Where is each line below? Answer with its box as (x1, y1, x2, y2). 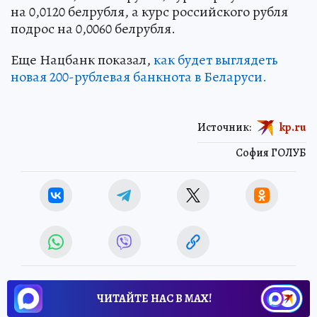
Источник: (197, 119, 251, 135)
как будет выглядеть (154, 50, 278, 69)
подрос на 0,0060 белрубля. (11, 18, 175, 38)
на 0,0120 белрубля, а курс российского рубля (11, 1, 288, 21)
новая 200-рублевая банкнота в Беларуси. (11, 67, 267, 86)
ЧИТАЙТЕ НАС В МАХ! (97, 290, 212, 306)
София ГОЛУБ (236, 144, 306, 161)
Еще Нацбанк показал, (11, 50, 154, 69)
